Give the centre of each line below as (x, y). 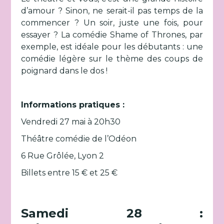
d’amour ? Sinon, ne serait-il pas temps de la (112, 11)
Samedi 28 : (112, 213)
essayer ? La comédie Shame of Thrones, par (112, 35)
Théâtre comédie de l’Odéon (79, 139)
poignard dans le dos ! (64, 71)
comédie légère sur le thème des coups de (112, 59)
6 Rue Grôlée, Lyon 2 (63, 156)
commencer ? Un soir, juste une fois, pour (112, 23)
